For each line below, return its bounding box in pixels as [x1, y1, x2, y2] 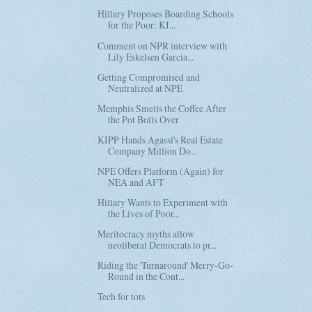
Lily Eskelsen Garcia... [108, 49, 194, 63]
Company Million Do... [108, 143, 198, 157]
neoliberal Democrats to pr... [108, 238, 217, 252]
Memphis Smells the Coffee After [97, 101, 227, 115]
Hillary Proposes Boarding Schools [97, 7, 234, 21]
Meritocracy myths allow [97, 227, 195, 241]
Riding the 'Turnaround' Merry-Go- [97, 258, 234, 272]
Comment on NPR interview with [97, 38, 228, 52]
